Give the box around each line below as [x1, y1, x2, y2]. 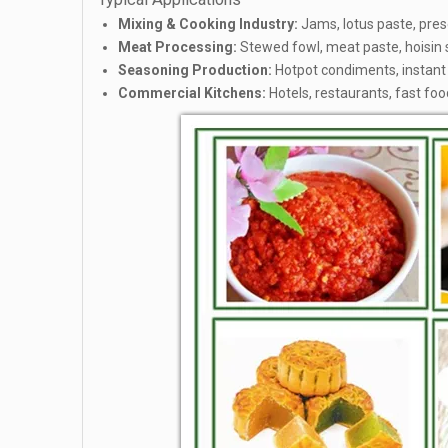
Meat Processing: [118, 39, 237, 55]
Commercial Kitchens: [118, 85, 266, 101]
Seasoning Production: [118, 62, 272, 78]
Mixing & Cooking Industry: [118, 16, 298, 32]
